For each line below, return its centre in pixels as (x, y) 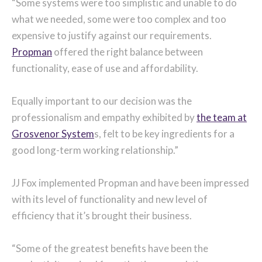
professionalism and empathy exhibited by (104, 117)
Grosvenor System (53, 133)
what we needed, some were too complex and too (119, 19)
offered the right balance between (127, 51)
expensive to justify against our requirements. (112, 35)
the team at (222, 117)
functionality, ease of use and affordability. (105, 68)
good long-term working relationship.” (95, 150)
